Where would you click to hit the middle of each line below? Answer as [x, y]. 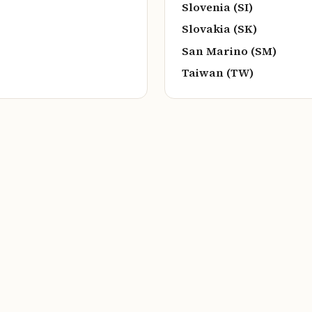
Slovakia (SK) [219, 29]
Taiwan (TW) [218, 73]
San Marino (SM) [229, 50]
